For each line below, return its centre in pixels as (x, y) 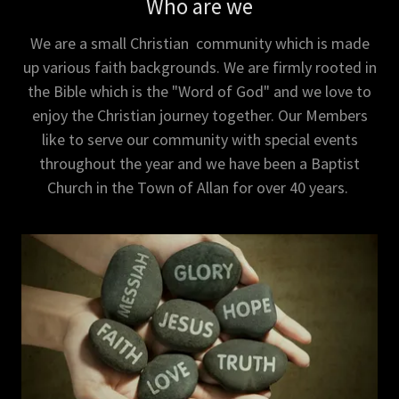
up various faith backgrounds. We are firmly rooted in (199, 68)
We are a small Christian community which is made (199, 44)
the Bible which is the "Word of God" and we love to (199, 92)
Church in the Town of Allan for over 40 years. (199, 188)
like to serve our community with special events (199, 140)
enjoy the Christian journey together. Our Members (199, 116)
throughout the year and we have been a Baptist (199, 164)
